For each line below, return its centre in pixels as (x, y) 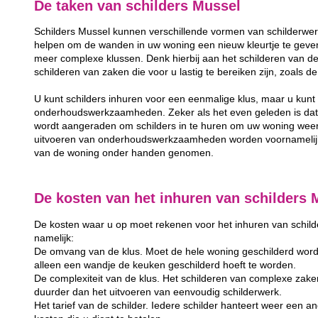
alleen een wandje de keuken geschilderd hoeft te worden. (165, 265)
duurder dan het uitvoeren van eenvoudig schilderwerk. (158, 292)
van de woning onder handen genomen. (124, 153)
